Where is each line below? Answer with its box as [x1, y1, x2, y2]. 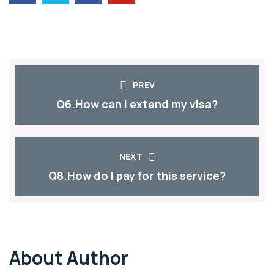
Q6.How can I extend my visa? [56, 96, 218, 111]
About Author [9, 245, 128, 270]
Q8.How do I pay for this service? [48, 168, 226, 183]
